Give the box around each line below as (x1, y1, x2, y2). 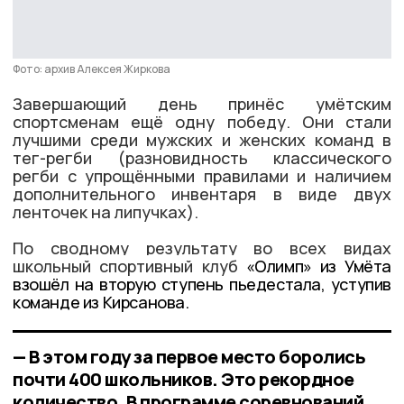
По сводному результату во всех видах (13, 236, 391, 259)
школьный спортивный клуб (13, 254, 238, 277)
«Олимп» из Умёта (237, 254, 391, 277)
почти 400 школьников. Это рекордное (13, 366, 354, 391)
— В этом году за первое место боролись (13, 344, 365, 369)
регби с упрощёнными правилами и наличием (13, 164, 391, 187)
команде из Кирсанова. (13, 290, 189, 313)
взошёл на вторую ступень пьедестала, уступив (13, 272, 391, 295)
